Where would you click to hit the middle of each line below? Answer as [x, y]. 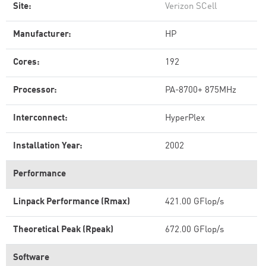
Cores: [26, 63]
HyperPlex [185, 118]
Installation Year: [48, 146]
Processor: [35, 91]
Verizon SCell [191, 7]
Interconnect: [40, 118]
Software [31, 258]
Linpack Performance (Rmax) [72, 202]
